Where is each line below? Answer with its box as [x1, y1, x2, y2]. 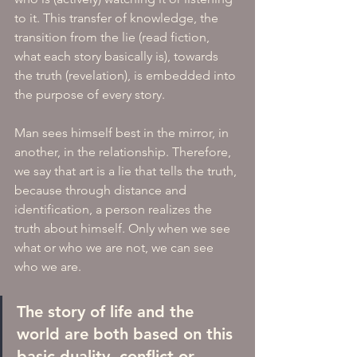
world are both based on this [17, 324, 237, 343]
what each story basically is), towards [14, 49, 222, 64]
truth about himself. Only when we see [14, 221, 233, 236]
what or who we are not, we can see [14, 240, 217, 255]
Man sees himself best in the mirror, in [14, 125, 232, 140]
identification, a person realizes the [14, 202, 215, 217]
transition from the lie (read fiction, [14, 29, 213, 45]
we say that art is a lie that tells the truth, [14, 163, 240, 178]
